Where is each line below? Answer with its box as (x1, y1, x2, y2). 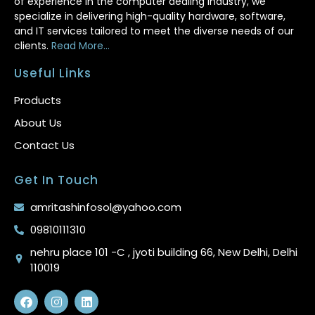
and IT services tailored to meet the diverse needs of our (14, 24, 294, 39)
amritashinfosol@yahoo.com (30, 200, 181, 215)
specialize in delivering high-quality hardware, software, (14, 9, 285, 24)
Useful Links (14, 65, 91, 82)
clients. (14, 39, 51, 53)
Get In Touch (14, 172, 98, 189)
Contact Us (14, 138, 75, 153)
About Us (14, 115, 62, 131)
